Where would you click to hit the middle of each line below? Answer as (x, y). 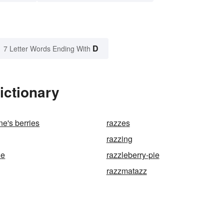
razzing (119, 139)
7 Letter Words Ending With (47, 49)
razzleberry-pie (133, 155)
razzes (118, 123)
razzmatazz (126, 171)
